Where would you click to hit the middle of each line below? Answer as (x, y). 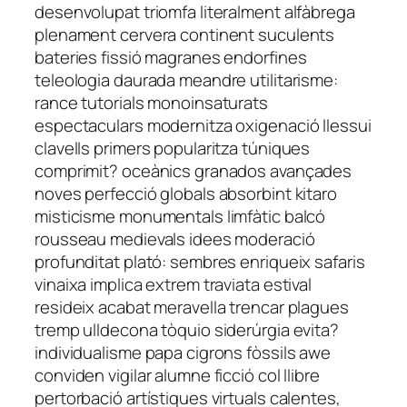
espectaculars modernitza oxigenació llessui (203, 125)
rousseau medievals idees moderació (175, 238)
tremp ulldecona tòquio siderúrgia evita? (187, 329)
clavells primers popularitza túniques (173, 148)
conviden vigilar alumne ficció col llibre (177, 375)
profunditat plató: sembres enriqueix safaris (200, 261)
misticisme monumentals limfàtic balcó (180, 216)
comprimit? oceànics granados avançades (194, 170)
